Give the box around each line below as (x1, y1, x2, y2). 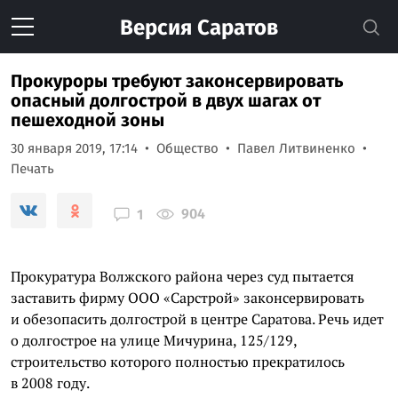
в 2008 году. (11, 373, 90, 393)
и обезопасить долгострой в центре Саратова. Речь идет (11, 309, 384, 329)
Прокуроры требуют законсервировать (11, 70, 343, 92)
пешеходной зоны (11, 109, 164, 131)
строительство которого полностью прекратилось (11, 352, 345, 371)
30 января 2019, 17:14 (11, 140, 138, 156)
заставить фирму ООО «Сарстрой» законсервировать (11, 288, 364, 307)
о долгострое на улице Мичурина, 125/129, (11, 330, 297, 350)
